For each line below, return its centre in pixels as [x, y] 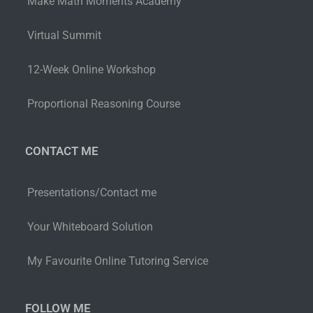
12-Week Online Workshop [92, 70]
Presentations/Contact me [92, 193]
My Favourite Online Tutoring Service [118, 261]
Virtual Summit [64, 36]
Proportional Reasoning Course [104, 104]
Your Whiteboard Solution [90, 227]
